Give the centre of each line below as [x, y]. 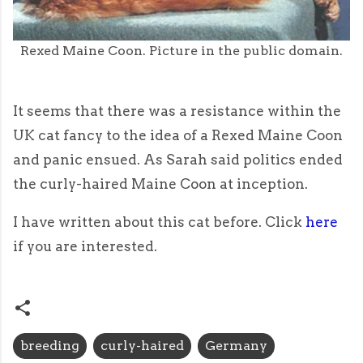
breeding [50, 346]
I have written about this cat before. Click [159, 222]
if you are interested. [85, 247]
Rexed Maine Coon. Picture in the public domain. [181, 51]
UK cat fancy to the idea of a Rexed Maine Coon [178, 136]
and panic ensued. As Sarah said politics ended [178, 160]
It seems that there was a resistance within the [177, 111]
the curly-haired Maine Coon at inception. [160, 184]
